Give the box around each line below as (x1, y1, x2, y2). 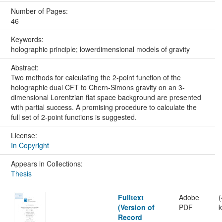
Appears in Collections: (10, 159, 83, 169)
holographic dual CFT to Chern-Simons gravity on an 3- (10, 82, 185, 93)
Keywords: (10, 34, 46, 45)
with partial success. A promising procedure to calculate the (10, 102, 197, 112)
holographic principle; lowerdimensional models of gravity (10, 44, 190, 55)
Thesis (10, 168, 32, 179)
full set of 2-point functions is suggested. (10, 112, 137, 122)
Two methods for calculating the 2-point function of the (10, 72, 181, 83)
